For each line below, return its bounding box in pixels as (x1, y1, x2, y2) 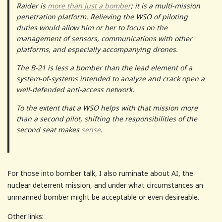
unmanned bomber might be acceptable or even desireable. (7, 192, 199, 202)
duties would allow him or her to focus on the (16, 22, 167, 32)
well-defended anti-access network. (16, 84, 134, 94)
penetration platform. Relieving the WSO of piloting (16, 11, 188, 21)
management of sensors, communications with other (16, 33, 192, 43)
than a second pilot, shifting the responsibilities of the (16, 113, 197, 123)
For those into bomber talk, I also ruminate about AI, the (7, 168, 193, 178)
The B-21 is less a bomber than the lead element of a (16, 62, 192, 72)
